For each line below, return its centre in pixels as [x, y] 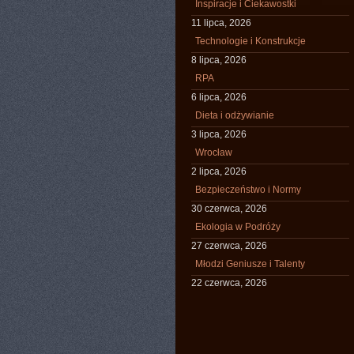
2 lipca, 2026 [219, 171]
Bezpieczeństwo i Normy [248, 190]
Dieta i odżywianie [235, 115]
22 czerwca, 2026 [229, 283]
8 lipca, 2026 [219, 60]
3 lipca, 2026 [219, 134]
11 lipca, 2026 [221, 23]
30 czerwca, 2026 [229, 209]
